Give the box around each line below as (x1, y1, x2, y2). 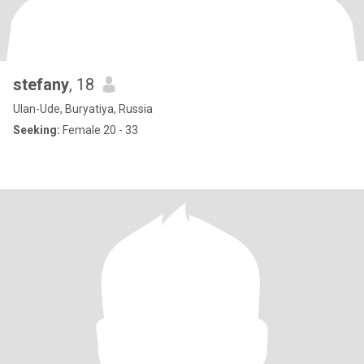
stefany (13, 75, 69, 94)
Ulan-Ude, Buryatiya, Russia (13, 102, 153, 115)
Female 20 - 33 (60, 123, 138, 136)
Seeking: (13, 123, 60, 136)
